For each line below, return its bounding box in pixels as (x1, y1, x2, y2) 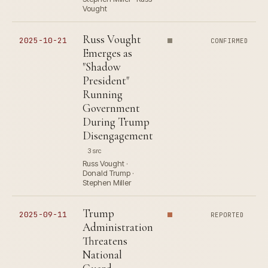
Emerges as (83, 46, 132, 60)
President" (83, 74, 129, 88)
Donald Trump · (83, 168, 134, 178)
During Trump (83, 115, 150, 129)
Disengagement (83, 129, 153, 143)
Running (83, 87, 123, 102)
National (83, 248, 122, 262)
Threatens (83, 234, 127, 248)
